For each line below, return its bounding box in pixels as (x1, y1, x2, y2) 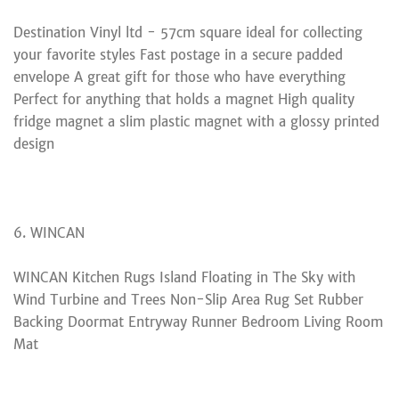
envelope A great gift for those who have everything (13, 68, 346, 85)
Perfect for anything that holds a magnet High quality (13, 90, 354, 108)
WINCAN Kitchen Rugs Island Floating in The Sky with (13, 268, 355, 286)
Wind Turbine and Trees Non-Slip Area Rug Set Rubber (13, 290, 363, 308)
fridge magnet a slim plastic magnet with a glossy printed (13, 112, 379, 130)
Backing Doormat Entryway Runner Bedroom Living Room (13, 313, 383, 330)
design (13, 134, 54, 152)
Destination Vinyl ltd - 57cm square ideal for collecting (13, 23, 362, 41)
